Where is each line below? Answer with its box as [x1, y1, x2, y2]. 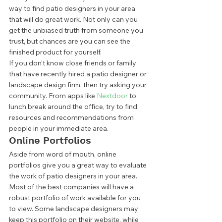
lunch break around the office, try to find [9, 102, 139, 111]
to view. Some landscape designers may [9, 204, 140, 214]
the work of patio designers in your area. [9, 171, 139, 181]
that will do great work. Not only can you [9, 15, 139, 24]
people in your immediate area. [9, 124, 111, 133]
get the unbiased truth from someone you [9, 26, 145, 35]
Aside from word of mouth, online [9, 150, 118, 159]
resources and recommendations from [9, 113, 135, 122]
